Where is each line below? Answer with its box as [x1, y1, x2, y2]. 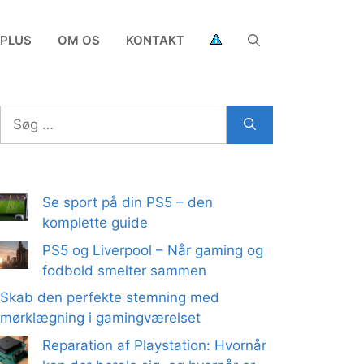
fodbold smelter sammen [42, 262, 206, 279]
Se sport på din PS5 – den [42, 194, 213, 210]
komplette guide [42, 214, 148, 231]
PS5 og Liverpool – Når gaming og [42, 241, 263, 258]
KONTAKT [126, 32, 184, 48]
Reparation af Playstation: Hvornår [42, 336, 266, 353]
